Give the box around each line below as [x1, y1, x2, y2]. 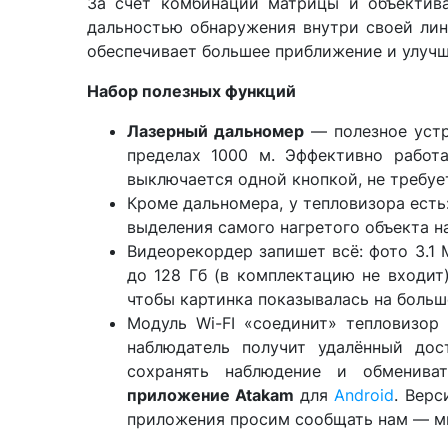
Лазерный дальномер [127, 121, 305, 141]
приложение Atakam [127, 385, 295, 405]
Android [334, 385, 395, 405]
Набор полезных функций [87, 81, 296, 101]
